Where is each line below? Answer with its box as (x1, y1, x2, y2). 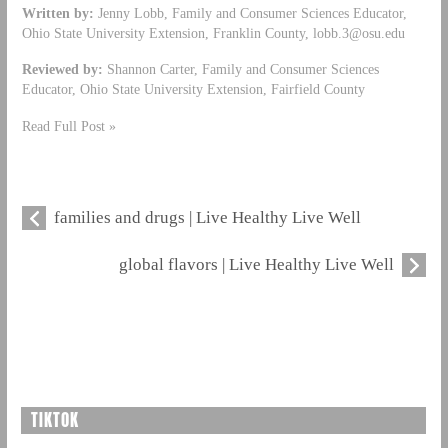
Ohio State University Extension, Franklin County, (21, 24, 313, 41)
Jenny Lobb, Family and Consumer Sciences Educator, (93, 4, 407, 21)
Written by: (21, 4, 94, 21)
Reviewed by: (21, 61, 107, 78)
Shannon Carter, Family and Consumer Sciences (106, 61, 379, 78)
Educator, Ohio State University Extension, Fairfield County (21, 81, 365, 98)
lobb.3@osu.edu (312, 24, 405, 41)
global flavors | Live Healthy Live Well (119, 255, 395, 275)
